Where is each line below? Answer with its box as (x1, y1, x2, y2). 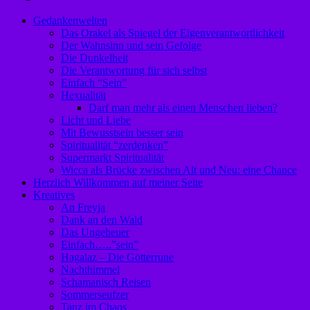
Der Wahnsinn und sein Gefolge (61, 39, 201, 52)
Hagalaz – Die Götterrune (61, 251, 174, 264)
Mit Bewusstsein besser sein (61, 127, 183, 139)
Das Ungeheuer (61, 226, 129, 239)
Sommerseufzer (61, 289, 129, 301)
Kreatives (33, 189, 75, 201)
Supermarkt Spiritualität (61, 152, 164, 164)
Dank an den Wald (61, 214, 143, 226)
